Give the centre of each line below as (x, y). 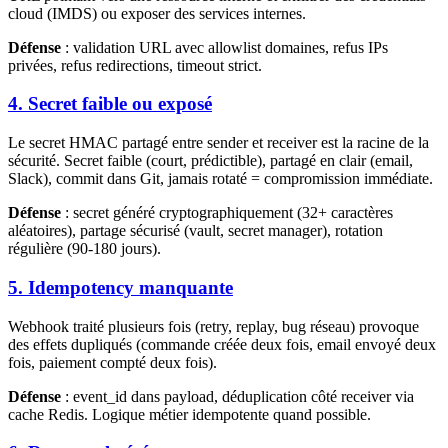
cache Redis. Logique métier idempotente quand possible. (189, 414)
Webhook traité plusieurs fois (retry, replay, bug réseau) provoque (213, 326)
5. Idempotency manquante (120, 287)
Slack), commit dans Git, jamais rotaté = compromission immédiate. (220, 179)
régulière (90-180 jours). (84, 249)
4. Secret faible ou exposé (110, 104)
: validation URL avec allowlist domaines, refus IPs (224, 47)
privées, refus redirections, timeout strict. (135, 65)
